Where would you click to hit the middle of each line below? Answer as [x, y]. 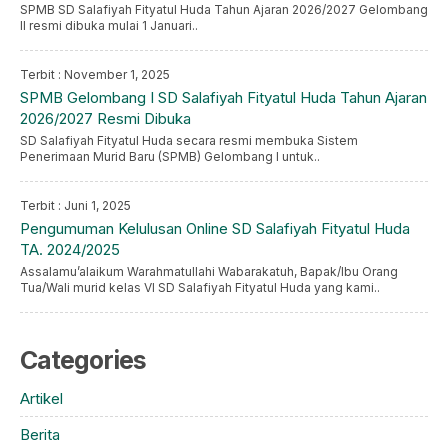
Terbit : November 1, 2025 [95, 75]
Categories [83, 360]
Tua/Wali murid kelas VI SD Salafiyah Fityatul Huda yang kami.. [200, 288]
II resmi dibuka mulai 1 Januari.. [109, 26]
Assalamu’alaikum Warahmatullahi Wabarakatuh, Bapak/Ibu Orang [209, 272]
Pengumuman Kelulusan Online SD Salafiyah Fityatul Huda [215, 229]
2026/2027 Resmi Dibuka [105, 119]
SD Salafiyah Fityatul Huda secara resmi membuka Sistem [189, 141]
